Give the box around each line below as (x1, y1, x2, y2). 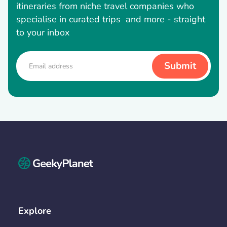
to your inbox (16, 26, 69, 39)
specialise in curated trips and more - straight (16, 13, 205, 26)
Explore (18, 205, 51, 217)
